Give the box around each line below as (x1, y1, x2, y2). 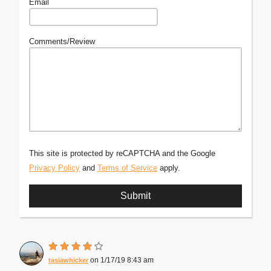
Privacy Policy (29, 163, 80, 173)
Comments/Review (29, 37, 95, 47)
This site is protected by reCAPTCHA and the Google (29, 149, 215, 158)
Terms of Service (97, 163, 157, 173)
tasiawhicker (48, 256, 88, 264)
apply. (157, 163, 180, 173)
